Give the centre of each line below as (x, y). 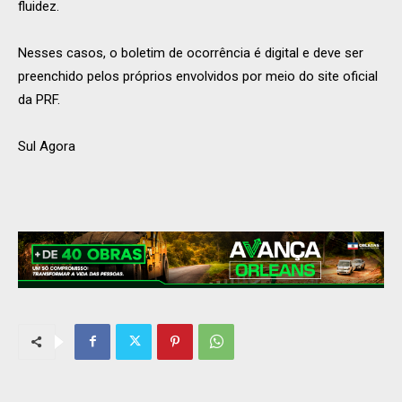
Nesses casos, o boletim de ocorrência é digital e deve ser (191, 52)
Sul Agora (47, 146)
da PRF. (39, 99)
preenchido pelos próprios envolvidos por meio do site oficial (198, 76)
